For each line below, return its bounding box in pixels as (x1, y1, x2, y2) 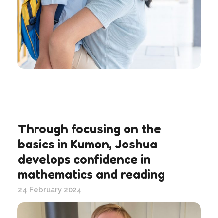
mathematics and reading (18, 166, 165, 182)
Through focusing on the (18, 121, 161, 136)
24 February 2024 (18, 185, 82, 194)
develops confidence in (18, 151, 151, 166)
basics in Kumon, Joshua (18, 136, 157, 151)
